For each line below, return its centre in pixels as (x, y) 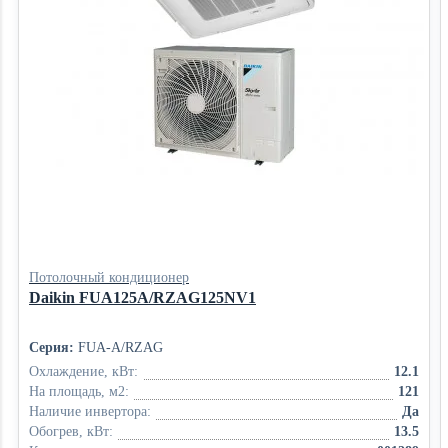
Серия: (51, 347)
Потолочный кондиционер (109, 277)
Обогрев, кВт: (71, 431)
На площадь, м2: (79, 391)
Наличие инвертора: (90, 411)
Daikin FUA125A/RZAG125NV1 (142, 297)
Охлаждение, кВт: (83, 371)
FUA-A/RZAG (118, 347)
